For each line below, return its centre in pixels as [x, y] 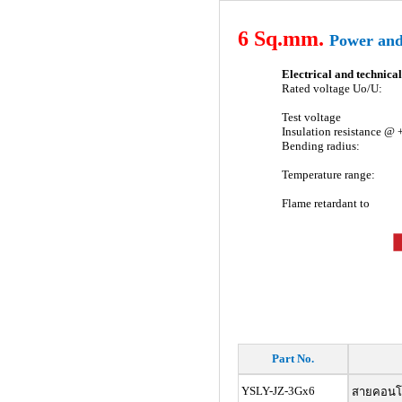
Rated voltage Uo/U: [332, 88]
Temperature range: [328, 175]
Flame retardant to [325, 203]
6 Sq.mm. [283, 39]
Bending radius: [320, 146]
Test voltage [311, 117]
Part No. [293, 358]
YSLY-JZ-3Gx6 [276, 391]
